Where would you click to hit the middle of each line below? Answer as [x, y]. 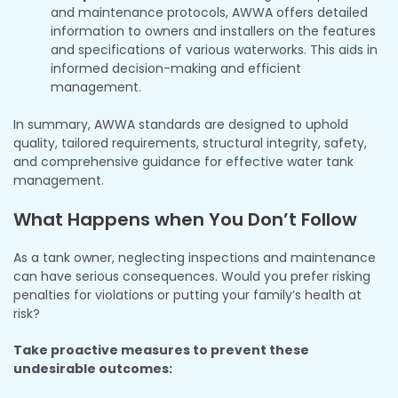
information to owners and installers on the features [213, 31]
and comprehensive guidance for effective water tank [183, 161]
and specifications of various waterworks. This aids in [214, 49]
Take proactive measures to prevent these [161, 350]
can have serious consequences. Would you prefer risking [192, 276]
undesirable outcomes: [93, 368]
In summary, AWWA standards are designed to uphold [181, 124]
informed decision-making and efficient [176, 68]
